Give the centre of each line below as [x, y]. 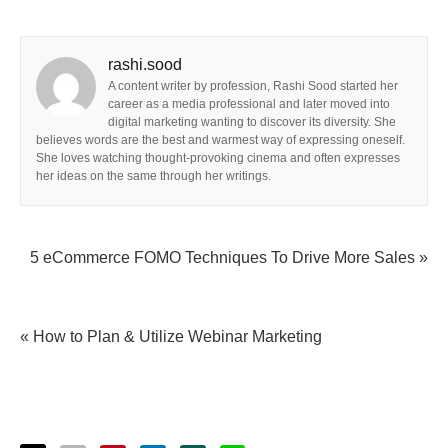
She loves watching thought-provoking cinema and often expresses [218, 158]
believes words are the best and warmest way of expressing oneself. [220, 140]
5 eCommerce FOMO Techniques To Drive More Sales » [229, 257]
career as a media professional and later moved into [249, 104]
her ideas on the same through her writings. [153, 176]
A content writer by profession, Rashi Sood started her [253, 86]
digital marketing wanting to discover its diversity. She [252, 122]
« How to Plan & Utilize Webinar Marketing [171, 336]
